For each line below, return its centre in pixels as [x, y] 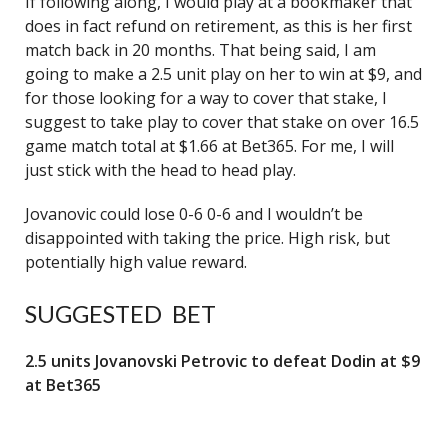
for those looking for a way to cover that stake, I [206, 98]
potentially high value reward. [136, 262]
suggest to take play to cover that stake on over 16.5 [222, 122]
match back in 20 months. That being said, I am [200, 50]
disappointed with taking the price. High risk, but [207, 238]
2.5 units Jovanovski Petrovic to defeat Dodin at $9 [222, 361]
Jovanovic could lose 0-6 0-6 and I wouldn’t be [194, 214]
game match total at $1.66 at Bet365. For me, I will [209, 146]
